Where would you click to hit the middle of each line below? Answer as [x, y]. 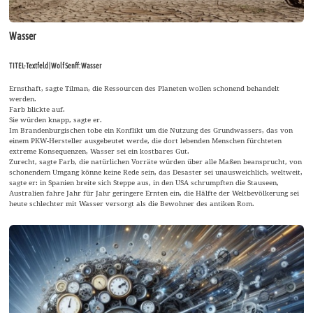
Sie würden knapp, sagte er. [56, 119]
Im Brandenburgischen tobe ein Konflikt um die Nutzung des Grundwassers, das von [151, 130]
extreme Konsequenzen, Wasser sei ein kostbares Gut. [100, 151]
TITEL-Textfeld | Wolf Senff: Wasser [56, 65]
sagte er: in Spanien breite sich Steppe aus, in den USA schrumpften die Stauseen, [144, 182]
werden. [23, 98]
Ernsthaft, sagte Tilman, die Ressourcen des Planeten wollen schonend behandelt [145, 88]
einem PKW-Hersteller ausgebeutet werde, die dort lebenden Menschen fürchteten [146, 140]
